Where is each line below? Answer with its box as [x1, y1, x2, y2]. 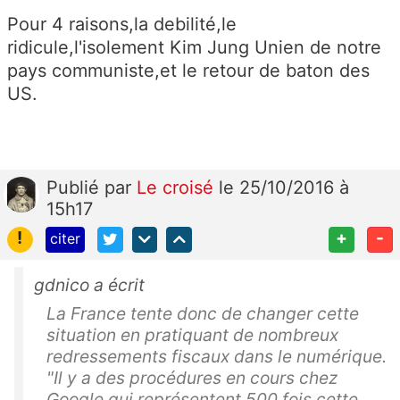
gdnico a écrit [34, 274, 145, 296]
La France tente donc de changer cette [46, 303, 359, 324]
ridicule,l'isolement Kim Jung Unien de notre [7, 37, 381, 59]
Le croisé [137, 177, 219, 199]
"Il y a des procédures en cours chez [46, 367, 337, 388]
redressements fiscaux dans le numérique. [46, 346, 387, 367]
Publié [46, 177, 104, 199]
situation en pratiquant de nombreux [46, 324, 338, 346]
